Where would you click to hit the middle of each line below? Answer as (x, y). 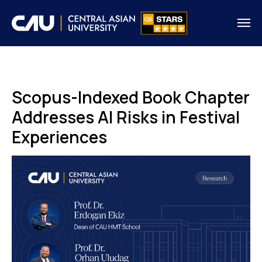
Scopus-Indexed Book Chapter (131, 97)
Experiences (59, 137)
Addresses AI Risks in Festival (126, 117)
